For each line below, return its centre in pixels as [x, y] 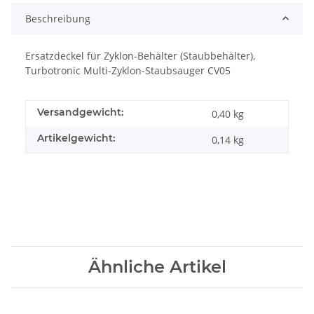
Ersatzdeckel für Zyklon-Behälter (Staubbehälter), [140, 55]
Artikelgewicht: [76, 138]
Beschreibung [58, 18]
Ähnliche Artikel [157, 266]
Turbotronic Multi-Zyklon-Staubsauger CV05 [128, 70]
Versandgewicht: [80, 112]
